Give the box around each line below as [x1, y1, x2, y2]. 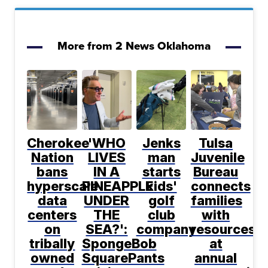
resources [190, 221, 255, 237]
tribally [29, 236, 75, 252]
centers [28, 207, 77, 223]
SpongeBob [81, 236, 157, 252]
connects [190, 178, 251, 194]
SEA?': [86, 221, 128, 237]
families [190, 193, 242, 209]
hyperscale [27, 178, 99, 194]
